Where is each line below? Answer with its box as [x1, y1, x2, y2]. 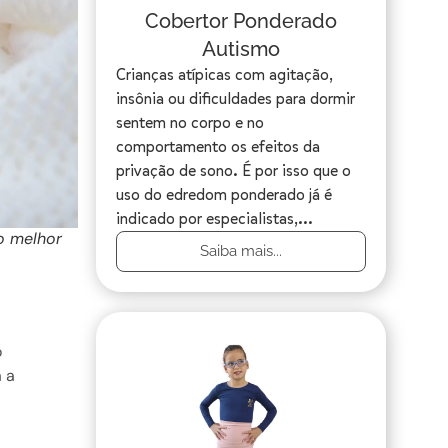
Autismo [202, 37, 280, 62]
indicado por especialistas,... [116, 208, 313, 230]
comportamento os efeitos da [116, 136, 320, 158]
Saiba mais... [200, 242, 282, 261]
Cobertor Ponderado [145, 9, 337, 34]
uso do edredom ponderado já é [116, 184, 332, 206]
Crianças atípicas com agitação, [116, 64, 333, 86]
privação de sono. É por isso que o [116, 160, 351, 182]
